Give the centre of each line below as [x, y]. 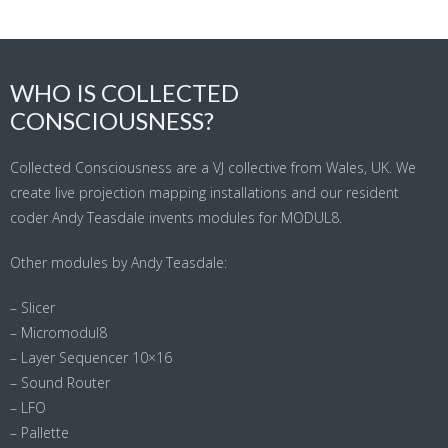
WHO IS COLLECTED [124, 93]
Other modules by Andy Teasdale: [118, 263]
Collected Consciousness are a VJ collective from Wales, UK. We [213, 168]
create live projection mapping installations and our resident [204, 193]
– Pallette [39, 433]
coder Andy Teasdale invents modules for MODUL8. [176, 218]
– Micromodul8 [58, 333]
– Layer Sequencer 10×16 [91, 358]
